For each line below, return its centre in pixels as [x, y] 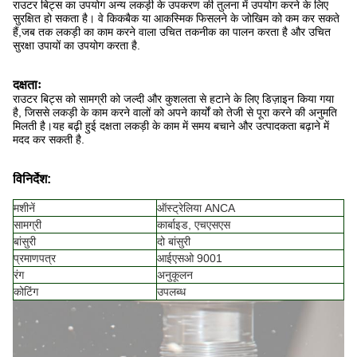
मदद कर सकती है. [49, 139]
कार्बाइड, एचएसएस [194, 225]
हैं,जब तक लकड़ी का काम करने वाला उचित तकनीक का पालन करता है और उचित [172, 32]
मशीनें [24, 208]
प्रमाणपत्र [35, 258]
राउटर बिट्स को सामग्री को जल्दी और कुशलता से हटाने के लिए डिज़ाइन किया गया [173, 99]
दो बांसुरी [174, 241]
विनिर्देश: [32, 179]
